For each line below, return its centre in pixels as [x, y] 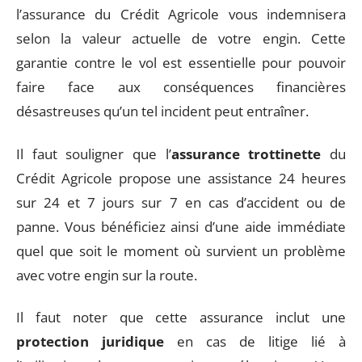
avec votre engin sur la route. [107, 275]
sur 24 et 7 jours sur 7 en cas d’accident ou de [181, 202]
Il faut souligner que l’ [94, 154]
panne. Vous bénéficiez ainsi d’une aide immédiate [181, 226]
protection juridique [90, 341]
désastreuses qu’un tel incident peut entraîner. [162, 111]
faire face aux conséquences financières [181, 87]
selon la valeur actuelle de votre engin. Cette [181, 38]
